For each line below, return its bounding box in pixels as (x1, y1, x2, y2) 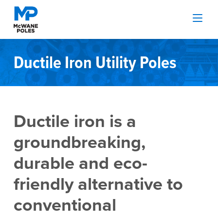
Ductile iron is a (14, 108, 136, 134)
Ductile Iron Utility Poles (14, 50, 177, 75)
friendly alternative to (14, 170, 183, 197)
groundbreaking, (14, 128, 145, 155)
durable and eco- (14, 149, 147, 176)
